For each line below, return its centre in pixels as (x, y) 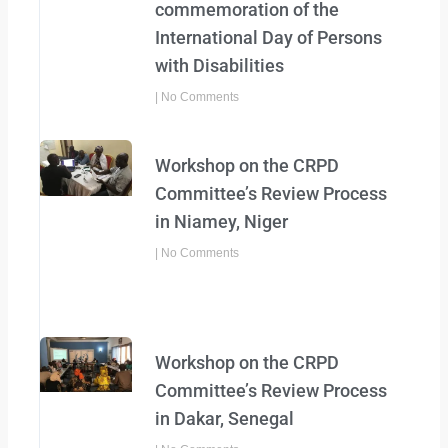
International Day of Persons (269, 38)
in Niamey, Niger (222, 222)
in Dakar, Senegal (225, 418)
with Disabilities (220, 66)
